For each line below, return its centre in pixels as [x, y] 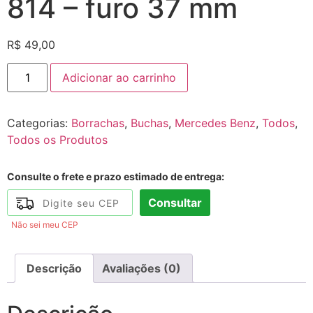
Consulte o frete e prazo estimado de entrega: [116, 177]
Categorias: [39, 123]
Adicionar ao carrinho [119, 78]
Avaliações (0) [141, 269]
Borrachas [98, 123]
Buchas [150, 123]
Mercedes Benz [215, 123]
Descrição [54, 269]
